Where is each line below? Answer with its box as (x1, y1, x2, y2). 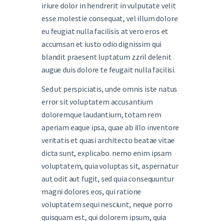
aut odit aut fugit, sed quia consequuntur (41, 173, 174, 184)
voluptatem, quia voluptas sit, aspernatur (41, 160, 179, 171)
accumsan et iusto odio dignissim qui (41, 39, 162, 49)
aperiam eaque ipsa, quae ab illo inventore (41, 122, 180, 132)
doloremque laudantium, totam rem (41, 109, 161, 119)
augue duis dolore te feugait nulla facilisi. (41, 65, 176, 74)
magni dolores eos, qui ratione (41, 186, 142, 196)
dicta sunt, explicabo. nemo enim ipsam (41, 147, 172, 158)
